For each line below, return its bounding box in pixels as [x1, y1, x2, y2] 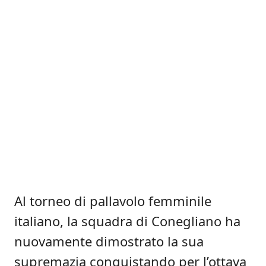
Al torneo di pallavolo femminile [14, 192, 211, 210]
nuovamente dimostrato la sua [14, 232, 204, 250]
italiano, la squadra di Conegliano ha [14, 212, 240, 230]
